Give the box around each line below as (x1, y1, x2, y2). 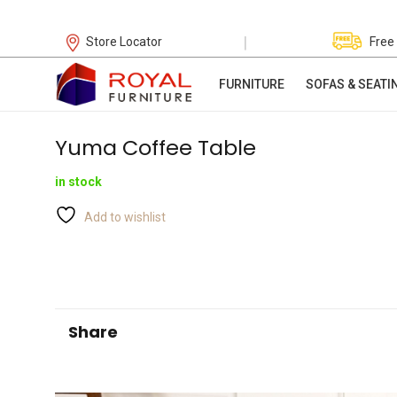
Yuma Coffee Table (55, 133, 256, 162)
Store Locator (86, 35, 163, 49)
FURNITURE (218, 77, 284, 91)
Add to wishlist (84, 210, 166, 225)
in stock (55, 175, 102, 190)
